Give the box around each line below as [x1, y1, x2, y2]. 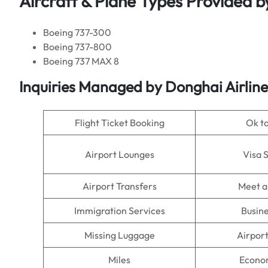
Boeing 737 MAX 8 [43, 55, 119, 67]
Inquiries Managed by [19, 77, 165, 96]
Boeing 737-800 [43, 41, 112, 53]
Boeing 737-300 [43, 26, 111, 38]
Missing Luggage [84, 229, 155, 241]
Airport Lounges [84, 148, 154, 160]
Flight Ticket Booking [74, 117, 165, 129]
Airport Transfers [82, 180, 157, 192]
